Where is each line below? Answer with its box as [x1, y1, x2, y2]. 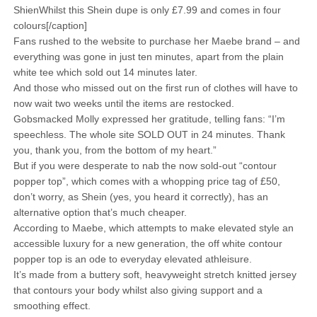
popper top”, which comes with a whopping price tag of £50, [13, 175, 280, 187]
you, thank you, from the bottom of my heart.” [13, 144, 217, 156]
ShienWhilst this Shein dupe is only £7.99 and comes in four [13, 4, 281, 16]
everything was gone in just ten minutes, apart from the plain [13, 51, 284, 62]
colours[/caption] [13, 20, 87, 31]
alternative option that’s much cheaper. [13, 207, 187, 218]
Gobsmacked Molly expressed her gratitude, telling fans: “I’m [13, 113, 285, 125]
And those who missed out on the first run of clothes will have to [13, 82, 298, 93]
